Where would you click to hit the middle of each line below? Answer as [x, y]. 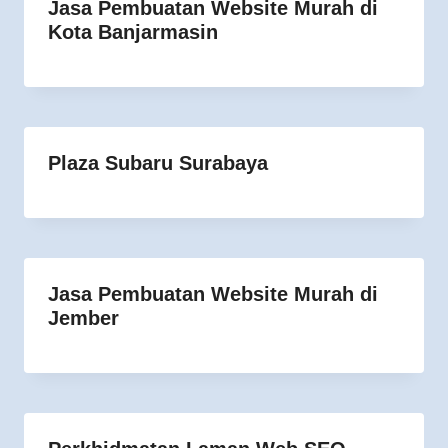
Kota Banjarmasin [133, 31]
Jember [83, 317]
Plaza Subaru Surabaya [158, 162]
